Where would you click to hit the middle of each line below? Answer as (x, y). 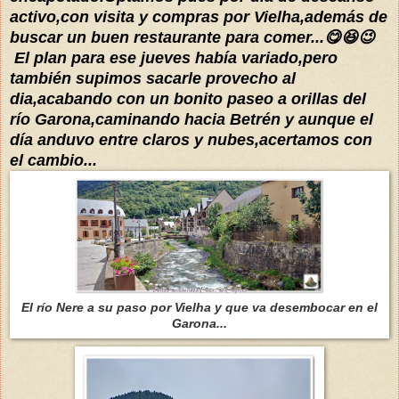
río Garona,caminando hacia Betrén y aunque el (191, 119)
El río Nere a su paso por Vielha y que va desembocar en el (199, 307)
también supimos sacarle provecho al (153, 78)
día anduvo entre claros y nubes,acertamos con (191, 139)
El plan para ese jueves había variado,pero (174, 57)
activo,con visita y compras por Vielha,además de (199, 16)
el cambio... (53, 160)
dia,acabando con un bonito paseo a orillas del (188, 98)
